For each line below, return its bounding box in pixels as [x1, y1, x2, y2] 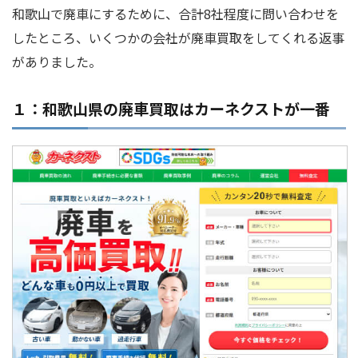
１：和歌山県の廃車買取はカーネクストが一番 [12, 97, 330, 120]
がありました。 [12, 52, 101, 72]
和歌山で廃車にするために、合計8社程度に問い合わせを [12, 4, 339, 24]
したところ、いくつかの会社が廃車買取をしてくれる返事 [12, 28, 344, 48]
